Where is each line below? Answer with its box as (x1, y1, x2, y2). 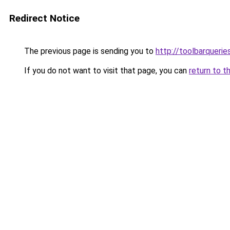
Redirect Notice (9, 12, 80, 24)
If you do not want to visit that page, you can (22, 66, 189, 75)
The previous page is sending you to (22, 46, 156, 56)
